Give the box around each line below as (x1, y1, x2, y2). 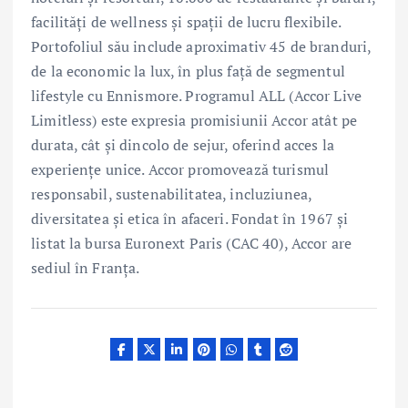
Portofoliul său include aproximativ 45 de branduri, (31, 36, 372, 56)
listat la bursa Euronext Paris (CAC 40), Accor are (31, 232, 352, 253)
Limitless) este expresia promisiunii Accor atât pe (31, 109, 358, 130)
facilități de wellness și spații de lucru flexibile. (31, 11, 342, 32)
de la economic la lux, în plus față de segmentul (31, 60, 345, 81)
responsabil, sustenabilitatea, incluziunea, (31, 183, 312, 204)
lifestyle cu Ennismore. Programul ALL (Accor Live (31, 85, 362, 106)
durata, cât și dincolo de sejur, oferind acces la (31, 134, 334, 155)
